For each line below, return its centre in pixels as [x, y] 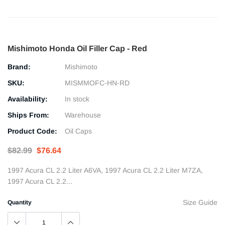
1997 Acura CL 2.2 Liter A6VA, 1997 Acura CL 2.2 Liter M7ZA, [105, 171]
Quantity [20, 203]
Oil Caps [78, 131]
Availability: [28, 99]
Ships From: [28, 115]
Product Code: [32, 131]
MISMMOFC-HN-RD [97, 83]
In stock [77, 99]
